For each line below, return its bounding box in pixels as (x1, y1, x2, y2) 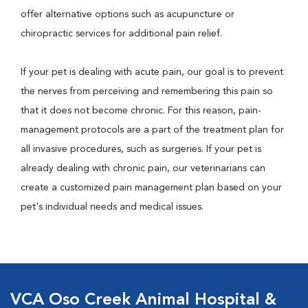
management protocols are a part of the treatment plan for (21, 125, 284, 135)
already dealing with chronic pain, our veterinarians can (21, 164, 265, 173)
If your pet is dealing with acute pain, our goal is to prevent (21, 67, 283, 77)
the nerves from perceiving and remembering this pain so (21, 87, 273, 96)
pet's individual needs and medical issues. (21, 202, 203, 212)
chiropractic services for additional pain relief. (21, 29, 225, 38)
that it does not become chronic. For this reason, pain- (21, 106, 261, 115)
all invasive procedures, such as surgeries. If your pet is (21, 144, 261, 154)
